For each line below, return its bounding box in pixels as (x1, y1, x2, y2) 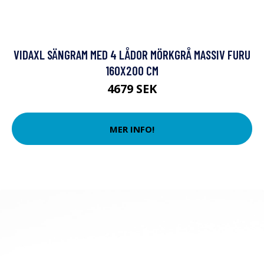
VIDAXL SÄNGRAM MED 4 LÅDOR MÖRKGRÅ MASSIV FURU (14, 47, 250, 62)
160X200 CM (105, 63, 159, 78)
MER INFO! (110, 123, 154, 135)
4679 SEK (107, 81, 157, 97)
